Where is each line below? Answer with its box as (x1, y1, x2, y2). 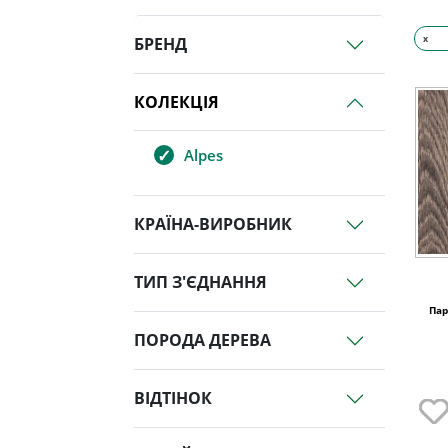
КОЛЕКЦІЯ (134, 91, 220, 114)
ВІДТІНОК (134, 387, 213, 410)
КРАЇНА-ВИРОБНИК (134, 213, 293, 236)
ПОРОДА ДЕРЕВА (134, 329, 272, 352)
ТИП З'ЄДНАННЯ (134, 271, 268, 294)
